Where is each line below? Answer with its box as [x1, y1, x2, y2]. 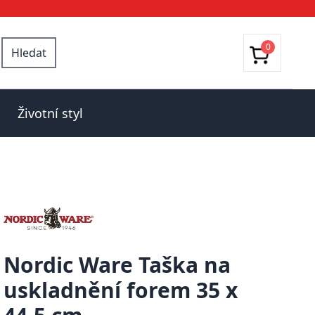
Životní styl [17, 105, 83, 122]
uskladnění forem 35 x [4, 276, 238, 304]
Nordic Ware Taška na [4, 250, 231, 279]
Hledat [11, 45, 46, 60]
